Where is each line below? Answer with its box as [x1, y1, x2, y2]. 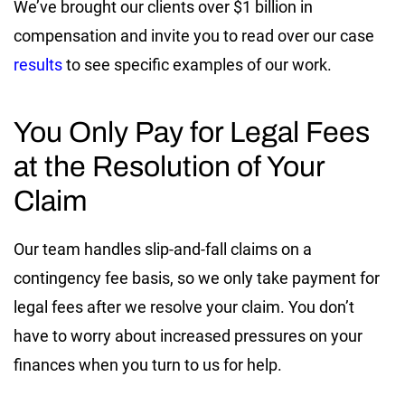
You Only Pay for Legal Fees [14, 116, 370, 148]
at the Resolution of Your [14, 150, 325, 183]
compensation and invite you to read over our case [14, 25, 374, 45]
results [14, 54, 62, 74]
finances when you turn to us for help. [14, 354, 286, 374]
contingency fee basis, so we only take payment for [14, 268, 380, 287]
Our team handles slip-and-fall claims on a [14, 239, 312, 259]
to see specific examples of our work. [62, 54, 335, 74]
